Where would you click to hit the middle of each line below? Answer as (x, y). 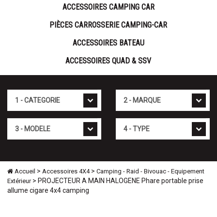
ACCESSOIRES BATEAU (108, 43)
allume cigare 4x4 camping (48, 191)
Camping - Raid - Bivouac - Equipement (150, 171)
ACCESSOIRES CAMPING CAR (108, 7)
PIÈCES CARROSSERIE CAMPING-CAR (108, 25)
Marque (127, 94)
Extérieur (19, 181)
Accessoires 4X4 (66, 171)
